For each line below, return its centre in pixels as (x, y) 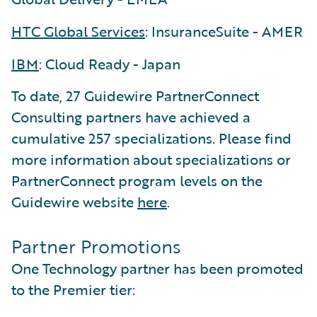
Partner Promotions (96, 246)
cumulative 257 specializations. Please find (151, 138)
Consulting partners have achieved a (131, 116)
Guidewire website (74, 201)
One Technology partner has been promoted (157, 268)
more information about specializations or (151, 159)
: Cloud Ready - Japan (110, 63)
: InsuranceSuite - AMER (224, 31)
